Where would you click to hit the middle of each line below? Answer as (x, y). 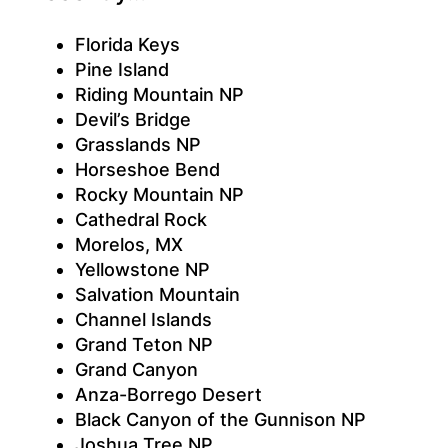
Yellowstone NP (142, 270)
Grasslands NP (137, 145)
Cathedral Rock (140, 220)
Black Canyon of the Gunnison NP (220, 420)
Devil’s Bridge (132, 120)
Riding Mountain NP (159, 95)
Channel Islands (143, 320)
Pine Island (121, 70)
